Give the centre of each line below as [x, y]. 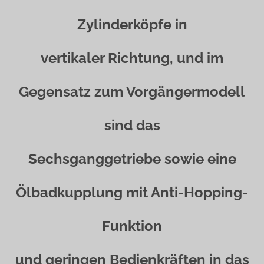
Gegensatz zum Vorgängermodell [132, 92]
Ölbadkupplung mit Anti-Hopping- [132, 192]
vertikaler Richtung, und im [132, 58]
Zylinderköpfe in [132, 24]
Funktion [132, 226]
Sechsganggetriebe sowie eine [132, 159]
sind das [132, 125]
